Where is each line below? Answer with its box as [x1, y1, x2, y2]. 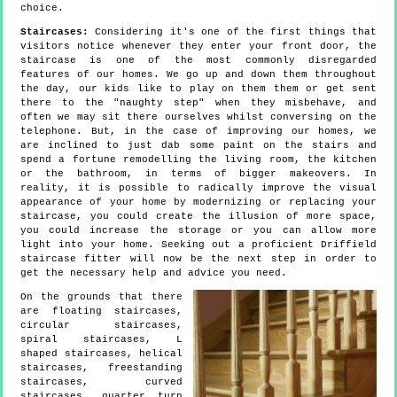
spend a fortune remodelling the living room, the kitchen [20, 154, 377, 166]
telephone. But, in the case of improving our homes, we [20, 126, 377, 137]
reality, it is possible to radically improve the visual [20, 183, 377, 194]
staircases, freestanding [20, 362, 183, 374]
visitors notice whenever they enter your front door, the [20, 41, 377, 52]
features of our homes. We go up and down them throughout [20, 69, 377, 81]
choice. [20, 3, 64, 14]
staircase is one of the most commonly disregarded [20, 55, 377, 66]
